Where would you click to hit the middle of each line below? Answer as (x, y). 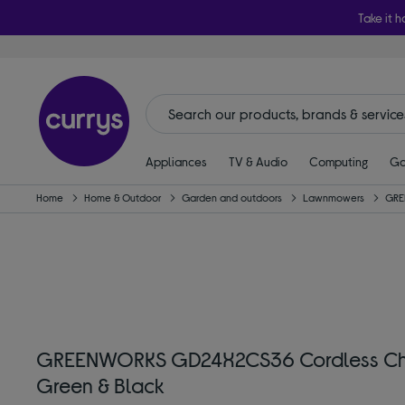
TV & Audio (258, 161)
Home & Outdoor (123, 198)
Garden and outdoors (232, 198)
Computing (338, 161)
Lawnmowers (334, 198)
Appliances (176, 161)
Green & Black (101, 385)
